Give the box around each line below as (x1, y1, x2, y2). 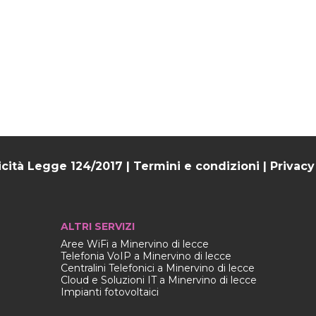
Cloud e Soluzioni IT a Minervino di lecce (60, 273, 257, 286)
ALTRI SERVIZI (60, 219, 135, 233)
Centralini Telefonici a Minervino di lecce (60, 261, 255, 274)
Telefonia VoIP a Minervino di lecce (60, 249, 231, 262)
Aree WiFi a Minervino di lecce (60, 237, 209, 250)
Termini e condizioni (133, 159, 260, 173)
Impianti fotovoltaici (60, 285, 159, 298)
